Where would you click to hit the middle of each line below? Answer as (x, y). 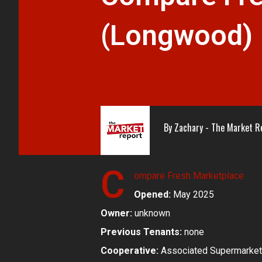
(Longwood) (177, 36)
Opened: (152, 195)
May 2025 (192, 195)
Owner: (116, 213)
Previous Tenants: (141, 232)
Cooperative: (130, 251)
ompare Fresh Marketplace (189, 176)
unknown (151, 213)
